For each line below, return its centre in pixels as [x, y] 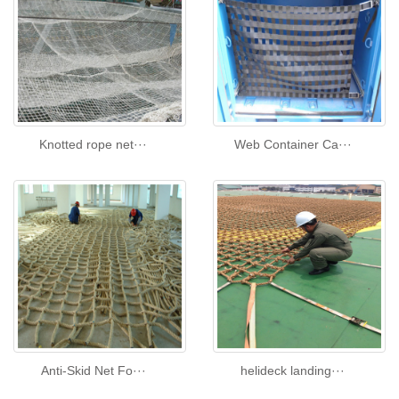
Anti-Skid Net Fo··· [93, 371]
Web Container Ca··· [293, 145]
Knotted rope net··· [93, 145]
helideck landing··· [293, 371]
